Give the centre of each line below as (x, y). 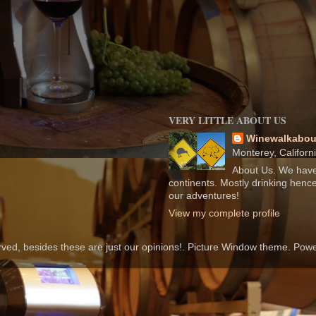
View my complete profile (224, 213)
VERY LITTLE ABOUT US (227, 121)
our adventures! (204, 196)
